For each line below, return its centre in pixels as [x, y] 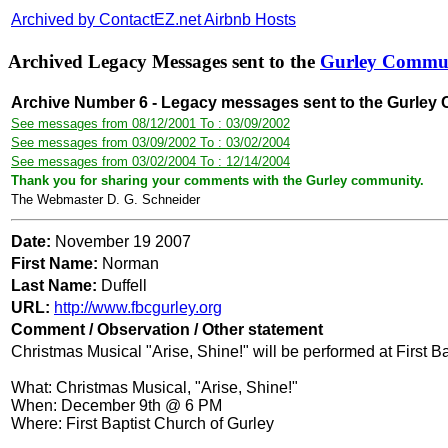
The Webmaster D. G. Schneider [105, 200]
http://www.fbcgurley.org [138, 308]
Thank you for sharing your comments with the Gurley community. [217, 181]
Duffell [124, 286]
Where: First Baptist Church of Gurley [142, 424]
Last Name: [56, 286]
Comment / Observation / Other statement [167, 330]
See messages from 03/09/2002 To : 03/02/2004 [150, 143]
